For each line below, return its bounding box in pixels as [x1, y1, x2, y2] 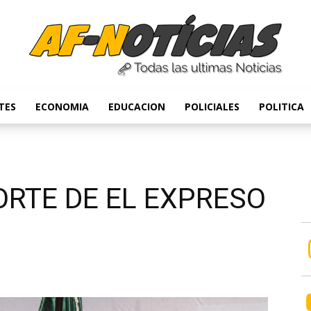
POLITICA [259, 100, 304, 113]
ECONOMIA [35, 100, 89, 113]
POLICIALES [185, 100, 239, 113]
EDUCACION [108, 100, 165, 113]
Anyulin [155, 115, 187, 128]
